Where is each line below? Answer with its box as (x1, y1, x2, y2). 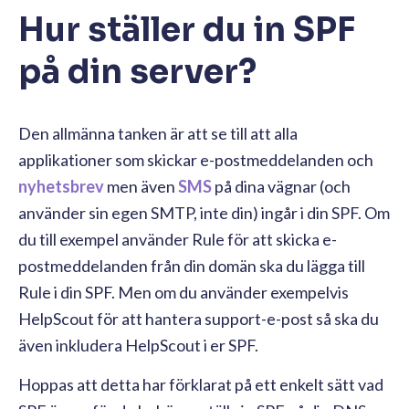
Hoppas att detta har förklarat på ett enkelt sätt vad (18, 373, 383, 394)
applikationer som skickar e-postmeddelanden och (18, 149, 373, 170)
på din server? (18, 50, 257, 92)
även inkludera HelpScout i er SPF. (18, 334, 258, 355)
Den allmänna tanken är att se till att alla (18, 122, 298, 143)
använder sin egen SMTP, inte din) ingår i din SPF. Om (18, 202, 390, 223)
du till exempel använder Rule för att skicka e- (18, 228, 337, 249)
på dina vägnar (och (212, 175, 351, 196)
